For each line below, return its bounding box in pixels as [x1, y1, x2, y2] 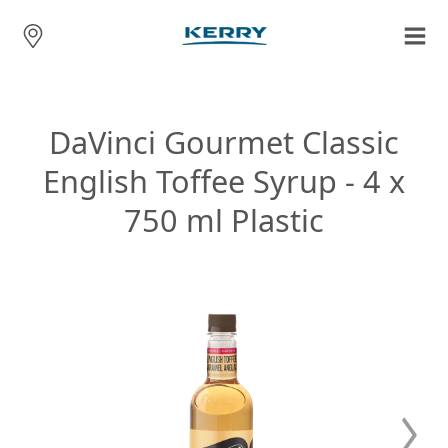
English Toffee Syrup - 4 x [43, 159, 405, 202]
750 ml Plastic [124, 198, 324, 241]
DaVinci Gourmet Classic [49, 120, 399, 163]
